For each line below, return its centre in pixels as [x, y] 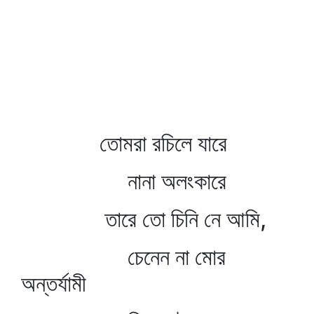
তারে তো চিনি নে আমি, [144, 219]
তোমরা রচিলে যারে [124, 143]
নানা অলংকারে [124, 181]
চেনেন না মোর [123, 257]
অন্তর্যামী [54, 284]
